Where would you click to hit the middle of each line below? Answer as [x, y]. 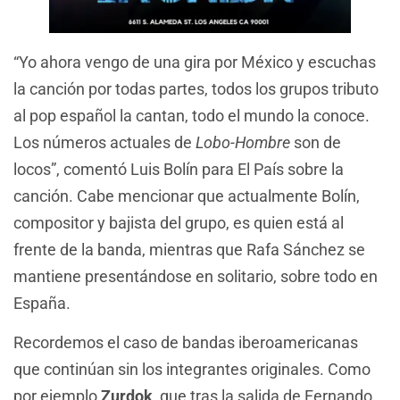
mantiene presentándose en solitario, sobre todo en [196, 276]
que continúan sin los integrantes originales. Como [192, 370]
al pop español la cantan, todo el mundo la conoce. [192, 115]
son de [317, 142]
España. [42, 303]
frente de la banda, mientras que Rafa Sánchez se [189, 249]
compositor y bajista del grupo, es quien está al [179, 222]
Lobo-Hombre [245, 142]
